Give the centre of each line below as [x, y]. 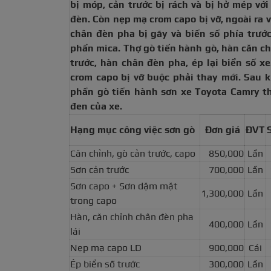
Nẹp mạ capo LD [106, 248]
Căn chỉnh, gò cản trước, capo [133, 154]
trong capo [93, 201]
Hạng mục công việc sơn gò [132, 130]
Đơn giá [222, 130]
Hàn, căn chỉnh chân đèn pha [132, 217]
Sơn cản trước [100, 170]
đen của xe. [96, 106]
